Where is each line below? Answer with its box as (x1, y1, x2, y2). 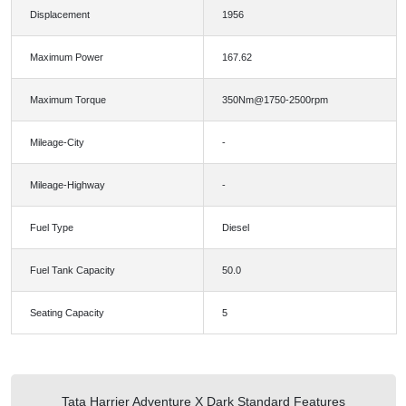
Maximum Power (29, 52, 103, 63)
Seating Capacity (29, 307, 104, 319)
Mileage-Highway (29, 179, 105, 191)
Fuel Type (29, 222, 73, 234)
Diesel (221, 222, 249, 234)
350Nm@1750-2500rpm (221, 94, 328, 106)
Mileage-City (29, 137, 84, 149)
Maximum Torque (29, 94, 106, 106)
